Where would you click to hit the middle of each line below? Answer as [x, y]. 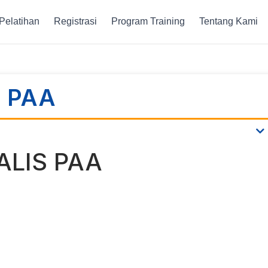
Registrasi [76, 22]
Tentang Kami [229, 22]
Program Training [148, 22]
